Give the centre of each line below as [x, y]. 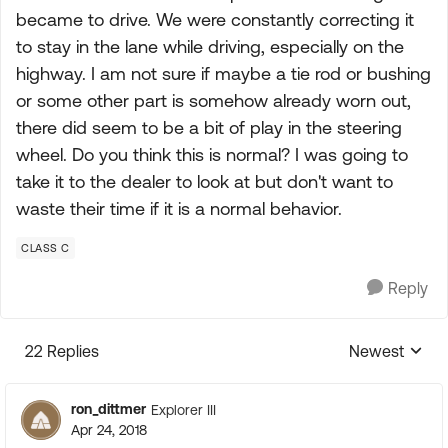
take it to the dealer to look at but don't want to [204, 181]
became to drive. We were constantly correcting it [215, 19]
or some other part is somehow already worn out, [213, 100]
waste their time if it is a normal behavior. [179, 208]
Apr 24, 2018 [109, 430]
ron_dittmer [108, 409]
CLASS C [45, 248]
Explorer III [183, 409]
